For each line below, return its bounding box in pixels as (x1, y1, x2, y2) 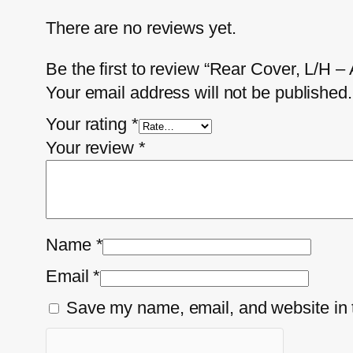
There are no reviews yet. (46, 17, 236, 38)
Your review (46, 137, 139, 158)
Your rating (46, 113, 132, 134)
